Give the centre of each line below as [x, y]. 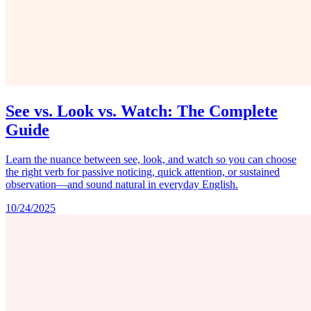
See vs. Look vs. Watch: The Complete [142, 111]
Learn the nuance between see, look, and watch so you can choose [151, 159]
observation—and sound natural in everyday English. [122, 184]
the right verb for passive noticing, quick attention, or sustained [143, 171]
